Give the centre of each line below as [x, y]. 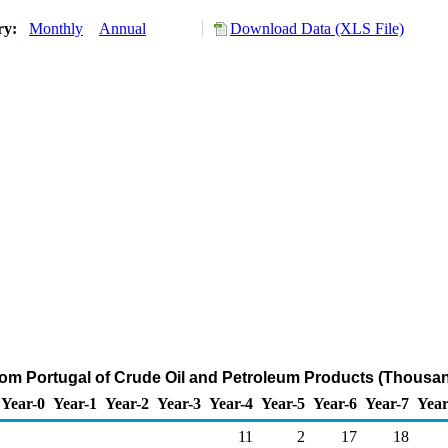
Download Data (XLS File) [317, 28]
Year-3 [179, 403]
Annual [122, 28]
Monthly [56, 28]
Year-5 [283, 403]
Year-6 [335, 403]
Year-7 [387, 403]
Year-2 [127, 403]
